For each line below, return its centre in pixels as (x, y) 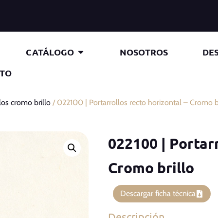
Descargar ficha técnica (158, 193)
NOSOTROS (144, 52)
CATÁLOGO (50, 52)
